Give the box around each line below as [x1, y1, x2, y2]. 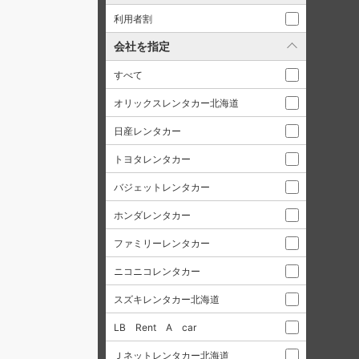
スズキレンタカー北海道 [114, 293, 220, 305]
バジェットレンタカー [114, 181, 210, 193]
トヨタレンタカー [114, 153, 191, 165]
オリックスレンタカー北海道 [114, 97, 239, 109]
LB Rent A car [114, 321, 196, 333]
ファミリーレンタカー [114, 237, 210, 249]
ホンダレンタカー [114, 209, 191, 221]
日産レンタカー [114, 125, 181, 137]
